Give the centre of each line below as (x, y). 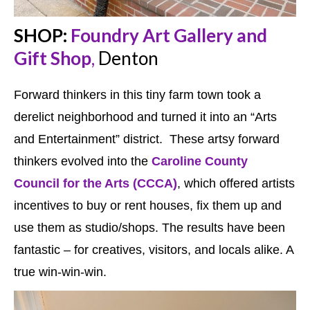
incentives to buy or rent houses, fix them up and (148, 206)
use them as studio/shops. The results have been (149, 228)
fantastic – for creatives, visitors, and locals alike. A (154, 250)
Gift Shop (53, 58)
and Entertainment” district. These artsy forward (147, 139)
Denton (127, 58)
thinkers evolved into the (83, 162)
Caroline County (200, 162)
